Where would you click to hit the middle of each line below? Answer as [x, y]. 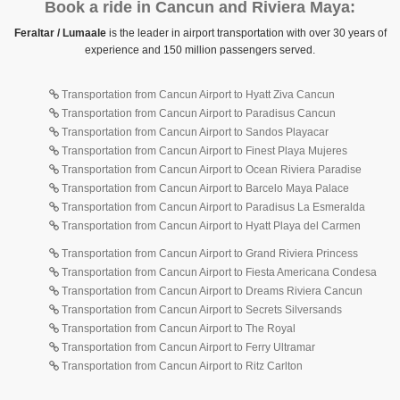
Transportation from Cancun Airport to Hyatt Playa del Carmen [210, 226]
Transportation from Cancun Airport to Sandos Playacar [194, 132]
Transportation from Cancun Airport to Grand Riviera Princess [208, 254]
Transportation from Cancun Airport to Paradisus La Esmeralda [212, 207]
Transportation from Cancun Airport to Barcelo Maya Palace [204, 188]
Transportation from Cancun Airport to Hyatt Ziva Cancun [197, 95]
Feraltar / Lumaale [60, 33]
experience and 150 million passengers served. [200, 50]
